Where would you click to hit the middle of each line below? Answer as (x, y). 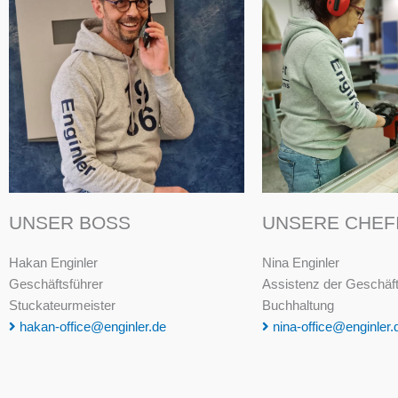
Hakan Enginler (53, 263)
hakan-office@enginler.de (91, 327)
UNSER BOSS (70, 223)
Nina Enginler (301, 263)
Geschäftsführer (56, 284)
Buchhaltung (298, 306)
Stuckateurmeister (62, 306)
